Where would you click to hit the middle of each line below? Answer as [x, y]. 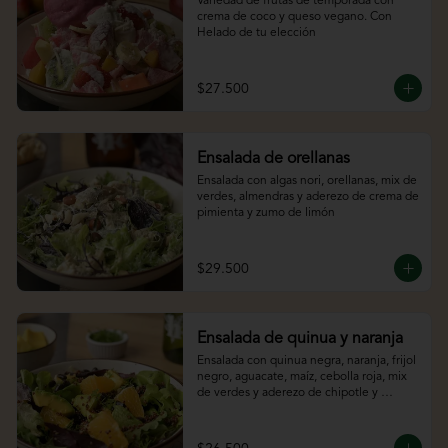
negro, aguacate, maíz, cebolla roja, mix [301, 377]
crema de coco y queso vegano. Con [294, 17]
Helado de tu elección [256, 33]
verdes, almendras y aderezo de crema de [307, 197]
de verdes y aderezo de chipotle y [287, 393]
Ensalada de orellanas [273, 159]
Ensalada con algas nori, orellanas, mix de [306, 181]
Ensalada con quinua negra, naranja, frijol [306, 361]
